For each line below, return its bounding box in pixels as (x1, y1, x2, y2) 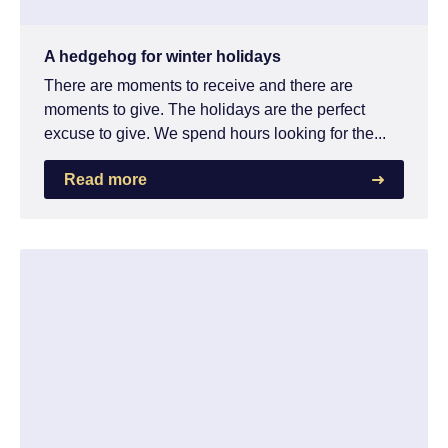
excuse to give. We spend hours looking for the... (44, 124, 386, 142)
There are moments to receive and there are (44, 76, 353, 94)
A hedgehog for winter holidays (44, 47, 281, 65)
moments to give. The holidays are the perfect (44, 100, 365, 118)
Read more (64, 170, 147, 188)
